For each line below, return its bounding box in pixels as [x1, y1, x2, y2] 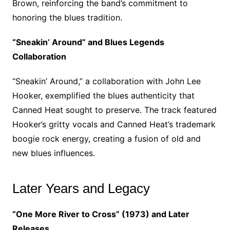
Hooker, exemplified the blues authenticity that [12, 90, 195, 101]
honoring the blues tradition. [12, 12, 122, 23]
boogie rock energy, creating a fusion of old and [12, 133, 201, 144]
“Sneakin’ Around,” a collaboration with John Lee [12, 76, 201, 87]
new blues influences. [12, 148, 95, 159]
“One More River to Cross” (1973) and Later [12, 209, 189, 220]
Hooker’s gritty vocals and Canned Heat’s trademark [12, 119, 216, 130]
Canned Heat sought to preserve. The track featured [12, 105, 217, 116]
